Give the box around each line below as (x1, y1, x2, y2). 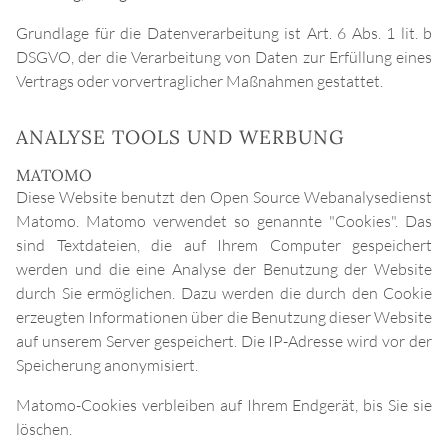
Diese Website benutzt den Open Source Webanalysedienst (16, 187, 432, 208)
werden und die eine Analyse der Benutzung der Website (16, 259, 432, 280)
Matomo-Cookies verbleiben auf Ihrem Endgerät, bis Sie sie (16, 395, 432, 416)
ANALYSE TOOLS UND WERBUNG (16, 125, 345, 150)
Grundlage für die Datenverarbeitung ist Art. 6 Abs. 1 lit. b (16, 23, 432, 44)
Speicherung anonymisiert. (16, 355, 198, 376)
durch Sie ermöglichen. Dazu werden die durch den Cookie (16, 283, 432, 304)
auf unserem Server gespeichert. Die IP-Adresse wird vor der (16, 331, 432, 352)
